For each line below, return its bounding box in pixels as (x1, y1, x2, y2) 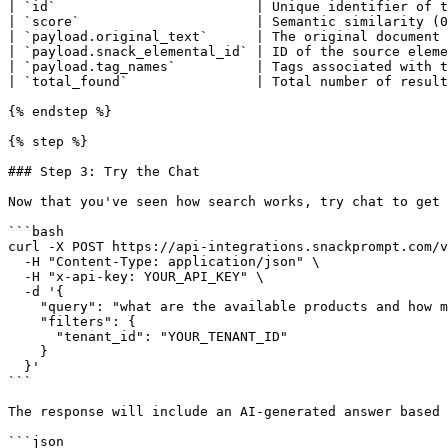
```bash (8, 224, 64, 239)
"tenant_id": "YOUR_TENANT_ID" (8, 329, 56, 344)
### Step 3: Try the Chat (8, 164, 200, 179)
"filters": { (8, 314, 40, 329)
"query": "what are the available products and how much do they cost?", (8, 299, 40, 314)
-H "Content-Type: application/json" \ (8, 254, 24, 269)
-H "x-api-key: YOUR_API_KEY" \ (8, 269, 24, 284)
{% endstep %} (8, 104, 112, 119)
